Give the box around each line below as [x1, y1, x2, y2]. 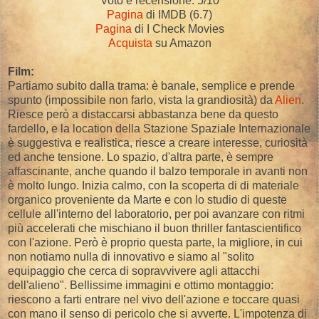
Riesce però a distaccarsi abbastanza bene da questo [8, 108, 278, 120]
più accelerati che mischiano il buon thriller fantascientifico [8, 221, 301, 234]
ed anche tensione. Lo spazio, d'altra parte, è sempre [8, 150, 273, 163]
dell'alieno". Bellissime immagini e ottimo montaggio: [8, 278, 273, 291]
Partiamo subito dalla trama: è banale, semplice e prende [8, 79, 295, 92]
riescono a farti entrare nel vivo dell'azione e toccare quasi [8, 293, 300, 305]
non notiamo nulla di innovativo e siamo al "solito [8, 250, 254, 263]
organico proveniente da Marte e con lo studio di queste [8, 193, 287, 206]
